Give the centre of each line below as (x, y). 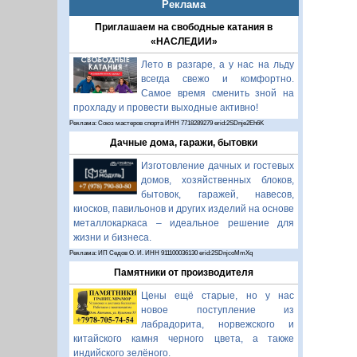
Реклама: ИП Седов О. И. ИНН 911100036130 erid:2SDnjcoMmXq (161, 253)
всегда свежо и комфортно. (218, 79)
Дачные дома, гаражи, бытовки (184, 143)
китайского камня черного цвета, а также (184, 339)
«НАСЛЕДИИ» (184, 42)
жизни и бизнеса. (112, 238)
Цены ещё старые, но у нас (218, 296)
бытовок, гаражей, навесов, (218, 195)
